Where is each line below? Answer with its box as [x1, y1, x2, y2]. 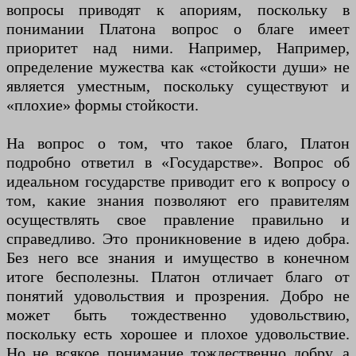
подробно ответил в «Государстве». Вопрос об [6, 153, 350, 172]
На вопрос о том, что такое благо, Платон [6, 134, 350, 153]
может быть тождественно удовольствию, [6, 306, 350, 324]
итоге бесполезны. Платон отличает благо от [6, 268, 350, 286]
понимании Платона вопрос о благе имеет [6, 20, 350, 38]
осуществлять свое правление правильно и [6, 211, 350, 229]
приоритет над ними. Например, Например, [6, 39, 350, 57]
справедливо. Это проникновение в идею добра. [6, 230, 350, 248]
